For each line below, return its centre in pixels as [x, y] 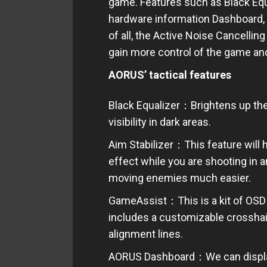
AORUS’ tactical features [170, 75]
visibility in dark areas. [160, 122]
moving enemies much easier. [180, 178]
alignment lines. [146, 234]
